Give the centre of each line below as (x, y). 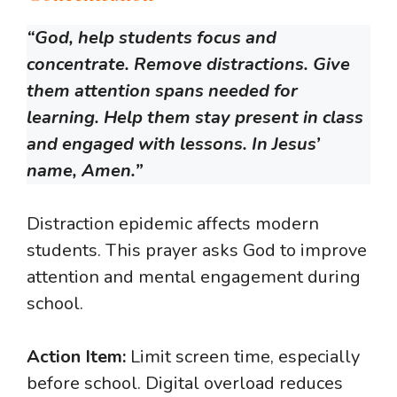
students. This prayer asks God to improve (197, 251)
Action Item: (76, 357)
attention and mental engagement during (194, 277)
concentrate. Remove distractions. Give (188, 65)
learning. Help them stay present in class (195, 118)
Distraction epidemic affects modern (173, 224)
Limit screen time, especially (243, 357)
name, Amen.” (85, 171)
